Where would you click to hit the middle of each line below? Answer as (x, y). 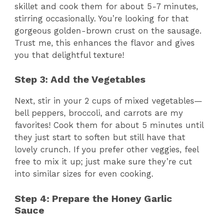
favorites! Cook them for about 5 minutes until (109, 125)
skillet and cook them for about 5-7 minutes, (106, 6)
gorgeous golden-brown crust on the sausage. (108, 30)
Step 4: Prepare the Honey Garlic (93, 198)
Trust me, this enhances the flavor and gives (105, 43)
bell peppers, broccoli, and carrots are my (99, 113)
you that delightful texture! (69, 55)
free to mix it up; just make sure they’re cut (103, 162)
